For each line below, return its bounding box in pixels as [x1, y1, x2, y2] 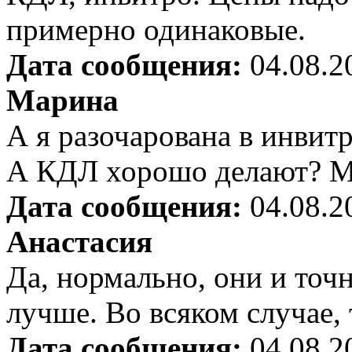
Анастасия [6, 225, 152, 259]
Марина [6, 83, 119, 118]
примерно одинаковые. [6, 13, 306, 47]
